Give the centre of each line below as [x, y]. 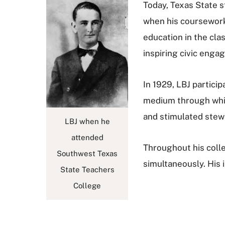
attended [87, 138]
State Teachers [87, 170]
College [87, 186]
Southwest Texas [87, 154]
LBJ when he [87, 122]
